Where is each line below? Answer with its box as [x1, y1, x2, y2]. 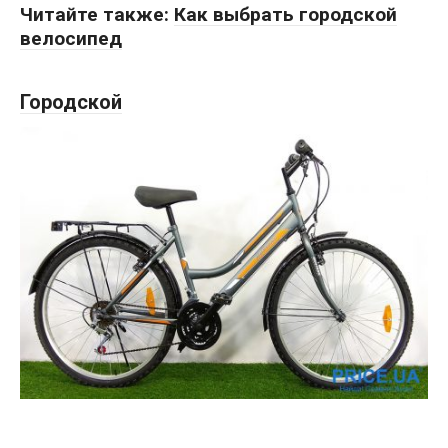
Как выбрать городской [174, 2, 397, 26]
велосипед [20, 26, 122, 50]
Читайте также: [20, 2, 174, 26]
